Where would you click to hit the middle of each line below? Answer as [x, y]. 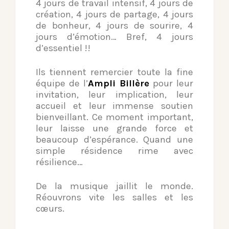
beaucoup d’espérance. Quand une [114, 140]
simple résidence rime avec [114, 151]
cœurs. [50, 209]
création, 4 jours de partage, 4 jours [114, 15]
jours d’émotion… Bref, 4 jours [114, 37]
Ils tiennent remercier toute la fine [114, 72]
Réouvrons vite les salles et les [114, 198]
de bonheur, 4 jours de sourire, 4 [114, 26]
